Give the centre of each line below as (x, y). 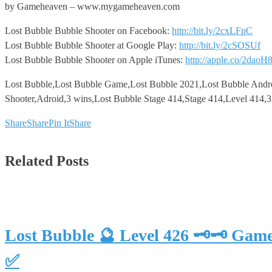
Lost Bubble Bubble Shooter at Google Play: (92, 45)
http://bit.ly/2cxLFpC (212, 30)
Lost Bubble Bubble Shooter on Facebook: (88, 30)
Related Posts (47, 161)
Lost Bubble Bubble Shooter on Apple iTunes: (95, 59)
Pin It (59, 123)
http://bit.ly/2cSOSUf (220, 45)
